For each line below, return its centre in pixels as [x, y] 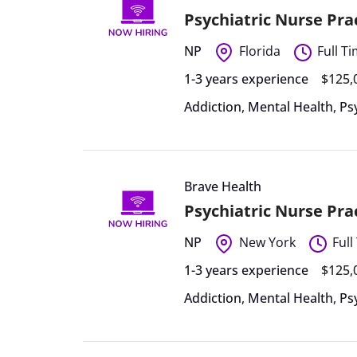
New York [267, 242]
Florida [259, 51]
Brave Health [223, 186]
